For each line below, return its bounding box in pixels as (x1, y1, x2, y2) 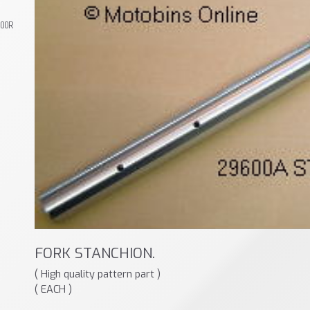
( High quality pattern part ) (34, 266, 161, 281)
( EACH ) (34, 282, 72, 296)
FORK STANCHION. (34, 243, 155, 263)
